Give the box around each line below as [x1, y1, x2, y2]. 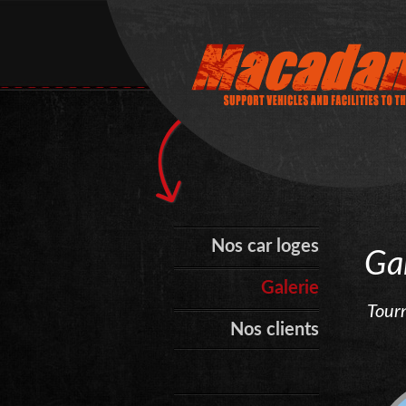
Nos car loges [211, 237, 319, 256]
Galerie [261, 279, 319, 297]
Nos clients [230, 321, 319, 339]
